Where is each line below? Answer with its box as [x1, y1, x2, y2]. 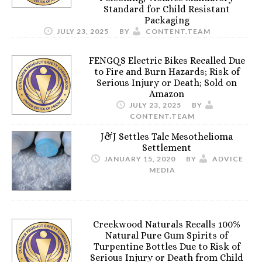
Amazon [149, 88, 184, 99]
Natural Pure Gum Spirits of [105, 229, 228, 241]
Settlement [142, 142, 191, 153]
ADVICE [212, 154, 243, 163]
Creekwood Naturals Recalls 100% [93, 218, 240, 230]
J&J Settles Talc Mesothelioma [101, 130, 233, 142]
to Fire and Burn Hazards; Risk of [94, 65, 240, 77]
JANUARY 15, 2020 [104, 154, 175, 163]
